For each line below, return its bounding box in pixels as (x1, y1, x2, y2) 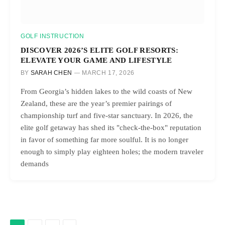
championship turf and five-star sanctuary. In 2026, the (21, 111, 193, 120)
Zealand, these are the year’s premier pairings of (21, 99, 172, 107)
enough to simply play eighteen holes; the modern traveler (21, 148, 203, 156)
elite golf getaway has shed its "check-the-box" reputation (21, 124, 201, 132)
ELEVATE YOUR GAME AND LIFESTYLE (21, 56, 172, 64)
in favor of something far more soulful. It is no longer (21, 136, 188, 144)
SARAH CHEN (30, 69, 72, 76)
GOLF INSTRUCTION (21, 33, 84, 40)
